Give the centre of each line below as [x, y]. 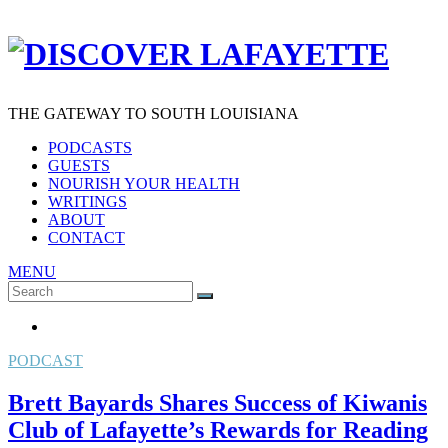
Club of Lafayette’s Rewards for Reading [218, 429]
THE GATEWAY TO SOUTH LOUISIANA [153, 113]
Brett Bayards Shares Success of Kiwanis [217, 402]
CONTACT [86, 237]
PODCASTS [90, 147]
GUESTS [79, 165]
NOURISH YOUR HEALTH [144, 183]
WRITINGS [87, 201]
